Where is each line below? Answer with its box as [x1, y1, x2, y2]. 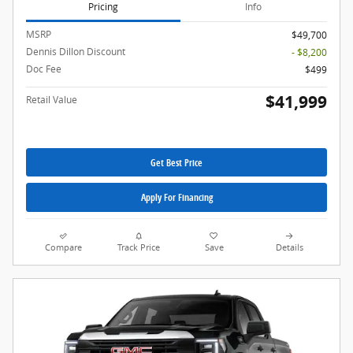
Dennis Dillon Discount [26, 45, 125, 59]
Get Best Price [150, 155, 203, 169]
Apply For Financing [140, 190, 213, 204]
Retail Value [26, 93, 77, 107]
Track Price [117, 241, 161, 253]
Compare [45, 241, 83, 253]
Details [275, 241, 303, 253]
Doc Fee [26, 62, 61, 76]
